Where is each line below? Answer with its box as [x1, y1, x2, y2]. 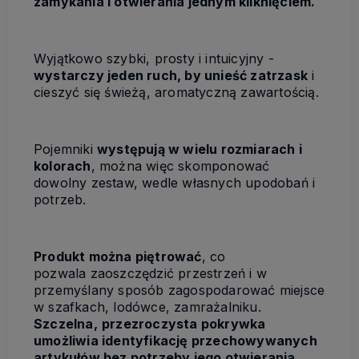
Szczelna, [34, 315, 98, 332]
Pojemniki [34, 140, 97, 157]
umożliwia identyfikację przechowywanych [34, 332, 317, 349]
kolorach [34, 157, 91, 174]
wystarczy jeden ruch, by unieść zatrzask [34, 67, 308, 83]
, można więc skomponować [91, 157, 270, 174]
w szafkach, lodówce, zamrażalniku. [34, 298, 261, 315]
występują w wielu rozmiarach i [97, 140, 302, 157]
